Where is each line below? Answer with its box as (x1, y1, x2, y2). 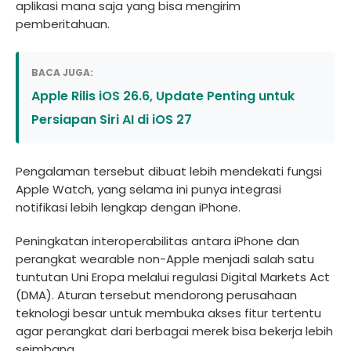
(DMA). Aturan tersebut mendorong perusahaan (16, 287, 297, 303)
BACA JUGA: (31, 66, 93, 79)
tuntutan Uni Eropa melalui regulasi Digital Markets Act (16, 269, 330, 285)
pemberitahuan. (16, 16, 110, 32)
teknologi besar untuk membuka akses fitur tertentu (16, 305, 321, 321)
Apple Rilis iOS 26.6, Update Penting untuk (31, 87, 295, 105)
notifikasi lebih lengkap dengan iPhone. (16, 199, 241, 215)
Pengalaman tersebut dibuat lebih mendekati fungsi (16, 163, 322, 179)
